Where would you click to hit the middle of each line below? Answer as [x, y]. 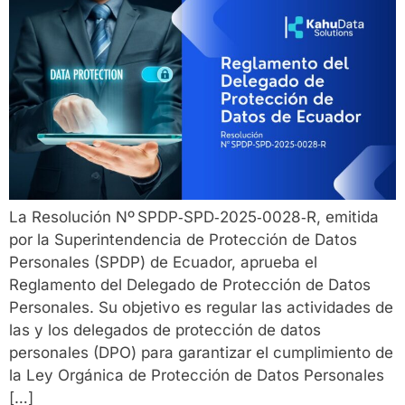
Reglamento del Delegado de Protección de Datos [190, 284]
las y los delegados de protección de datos [165, 330]
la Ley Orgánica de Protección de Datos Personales [197, 375]
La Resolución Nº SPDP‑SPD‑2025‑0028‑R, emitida [194, 217]
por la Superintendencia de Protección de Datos [183, 239]
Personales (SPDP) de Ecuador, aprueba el [163, 262]
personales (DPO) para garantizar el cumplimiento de [201, 352]
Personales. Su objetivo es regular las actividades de [201, 307]
